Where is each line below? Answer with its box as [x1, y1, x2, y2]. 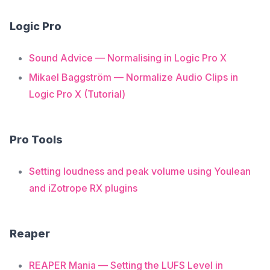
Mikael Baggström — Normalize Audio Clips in [29, 71, 238, 83]
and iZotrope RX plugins [29, 182, 137, 194]
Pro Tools [10, 133, 63, 146]
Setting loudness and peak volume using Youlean [29, 165, 251, 177]
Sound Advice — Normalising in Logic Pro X [29, 52, 227, 64]
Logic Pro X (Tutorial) [29, 88, 125, 100]
